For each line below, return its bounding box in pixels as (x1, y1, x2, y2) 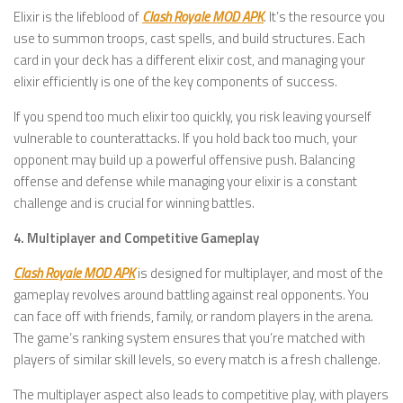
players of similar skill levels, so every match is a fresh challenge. (13, 349, 381, 371)
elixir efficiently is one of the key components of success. (13, 71, 337, 93)
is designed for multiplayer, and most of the (135, 263, 383, 284)
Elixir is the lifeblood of (13, 6, 142, 28)
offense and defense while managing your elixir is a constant (13, 171, 357, 193)
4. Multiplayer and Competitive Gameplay (13, 228, 259, 249)
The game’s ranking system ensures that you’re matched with (13, 327, 365, 349)
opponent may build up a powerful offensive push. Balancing (13, 149, 354, 171)
